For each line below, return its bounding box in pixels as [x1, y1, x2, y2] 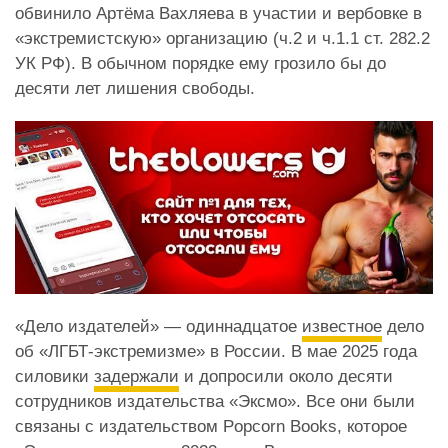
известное [302, 317, 382, 337]
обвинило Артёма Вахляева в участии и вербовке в [15, 3, 422, 23]
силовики [15, 367, 94, 387]
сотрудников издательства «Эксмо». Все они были [15, 392, 415, 412]
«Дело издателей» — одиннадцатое [15, 317, 302, 337]
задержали [94, 367, 179, 387]
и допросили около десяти [179, 367, 393, 387]
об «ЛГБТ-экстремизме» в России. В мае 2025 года [15, 342, 417, 362]
